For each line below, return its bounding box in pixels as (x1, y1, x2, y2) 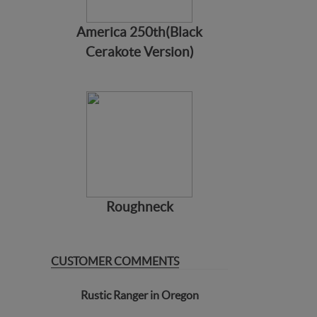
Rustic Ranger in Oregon (80, 288, 199, 301)
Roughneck (105, 199, 173, 214)
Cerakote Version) (85, 44, 194, 59)
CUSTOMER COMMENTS (51, 254, 179, 267)
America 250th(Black (76, 24, 202, 40)
